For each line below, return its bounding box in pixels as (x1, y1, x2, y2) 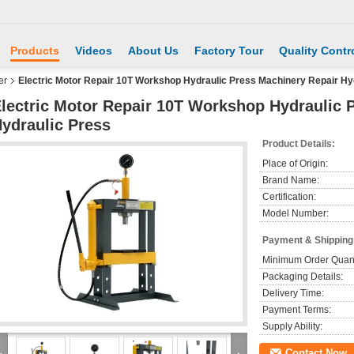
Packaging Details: (262, 271, 343, 282)
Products (10, 44, 59, 57)
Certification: (262, 191, 316, 202)
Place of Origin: (262, 158, 328, 169)
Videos (75, 44, 112, 57)
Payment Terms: (262, 304, 331, 315)
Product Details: (262, 138, 335, 149)
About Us (128, 44, 179, 57)
